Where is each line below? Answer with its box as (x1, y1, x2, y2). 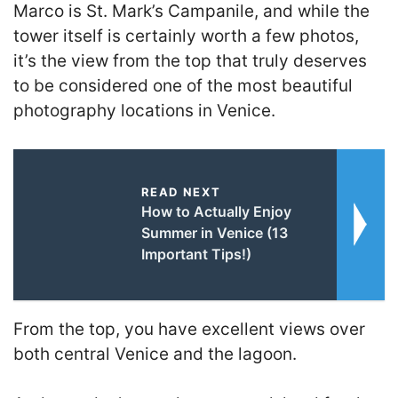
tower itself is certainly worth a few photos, (13, 26, 359, 47)
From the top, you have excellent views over (13, 318, 365, 339)
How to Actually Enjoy (140, 202, 291, 220)
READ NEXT (140, 184, 221, 199)
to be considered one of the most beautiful (13, 76, 353, 97)
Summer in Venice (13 (140, 223, 288, 242)
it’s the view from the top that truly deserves (13, 51, 367, 72)
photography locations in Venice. (13, 100, 275, 122)
